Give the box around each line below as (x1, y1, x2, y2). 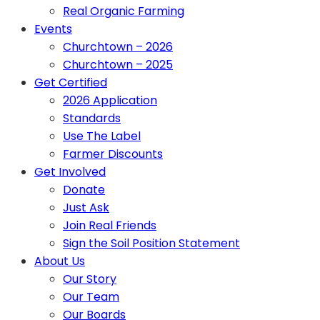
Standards (63, 109, 121, 126)
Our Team (63, 288, 119, 305)
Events (34, 20, 72, 37)
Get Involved (34, 163, 106, 180)
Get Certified (34, 74, 107, 91)
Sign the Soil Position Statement (63, 234, 240, 251)
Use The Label (63, 127, 141, 144)
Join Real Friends (63, 216, 156, 234)
